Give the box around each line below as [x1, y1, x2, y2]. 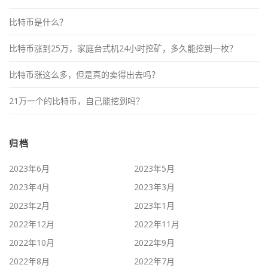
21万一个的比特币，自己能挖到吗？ [9, 95, 144, 107]
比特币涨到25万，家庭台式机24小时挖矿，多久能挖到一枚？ [9, 42, 237, 54]
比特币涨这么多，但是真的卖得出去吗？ [9, 69, 160, 81]
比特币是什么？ [9, 16, 68, 28]
